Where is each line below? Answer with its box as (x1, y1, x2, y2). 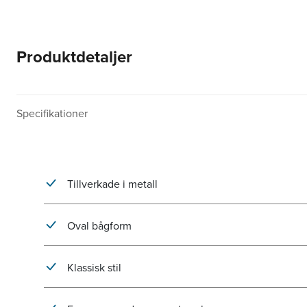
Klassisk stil (64, 260, 121, 275)
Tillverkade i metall (64, 176, 158, 192)
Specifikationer (16, 105, 88, 121)
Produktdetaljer (16, 45, 132, 69)
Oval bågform (64, 218, 132, 234)
